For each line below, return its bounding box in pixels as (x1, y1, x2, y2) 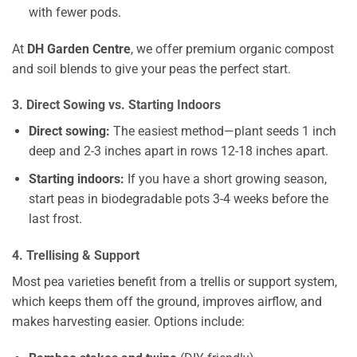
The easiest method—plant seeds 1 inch (109, 124, 336, 139)
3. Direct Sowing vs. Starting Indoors (12, 97, 221, 113)
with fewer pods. (28, 4, 121, 20)
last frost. (28, 211, 82, 227)
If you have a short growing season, (124, 171, 327, 187)
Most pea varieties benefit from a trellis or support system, (12, 273, 337, 289)
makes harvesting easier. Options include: (12, 313, 245, 329)
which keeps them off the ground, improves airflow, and (12, 293, 322, 309)
